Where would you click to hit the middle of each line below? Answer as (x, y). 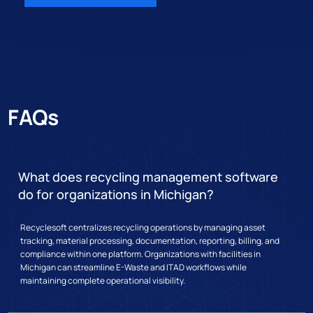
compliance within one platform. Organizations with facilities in (141, 254)
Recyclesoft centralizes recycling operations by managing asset (143, 228)
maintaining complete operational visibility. (103, 281)
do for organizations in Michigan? (116, 195)
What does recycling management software (148, 177)
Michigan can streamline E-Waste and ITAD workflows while (134, 268)
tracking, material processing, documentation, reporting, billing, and (150, 241)
